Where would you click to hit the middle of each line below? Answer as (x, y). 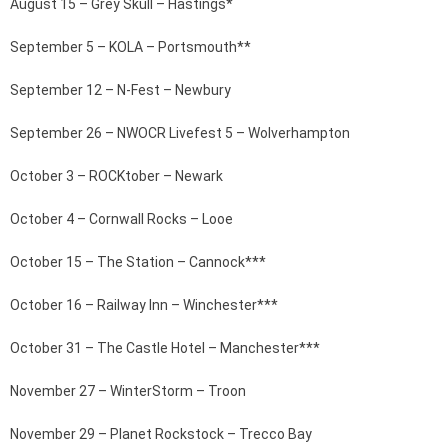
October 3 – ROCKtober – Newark (116, 176)
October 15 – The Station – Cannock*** (138, 262)
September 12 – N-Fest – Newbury (120, 90)
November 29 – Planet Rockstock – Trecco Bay (161, 434)
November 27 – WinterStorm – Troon (128, 391)
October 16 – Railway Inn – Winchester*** (144, 305)
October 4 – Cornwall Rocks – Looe (121, 219)
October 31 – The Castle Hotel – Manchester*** (165, 348)
